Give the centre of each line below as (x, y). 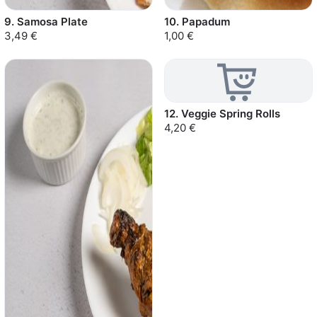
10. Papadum (197, 22)
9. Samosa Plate (46, 22)
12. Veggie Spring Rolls (222, 114)
